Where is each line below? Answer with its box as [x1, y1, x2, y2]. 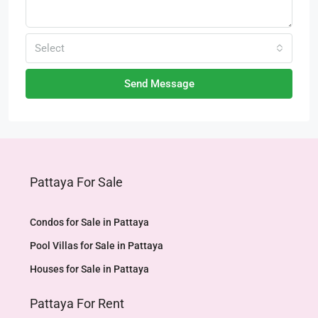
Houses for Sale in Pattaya [30, 263, 149, 275]
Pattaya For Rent [30, 296, 124, 311]
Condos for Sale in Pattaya [30, 216, 149, 228]
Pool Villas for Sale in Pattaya [30, 240, 163, 251]
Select [35, 42, 65, 55]
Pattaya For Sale [30, 175, 123, 190]
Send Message [124, 77, 194, 90]
